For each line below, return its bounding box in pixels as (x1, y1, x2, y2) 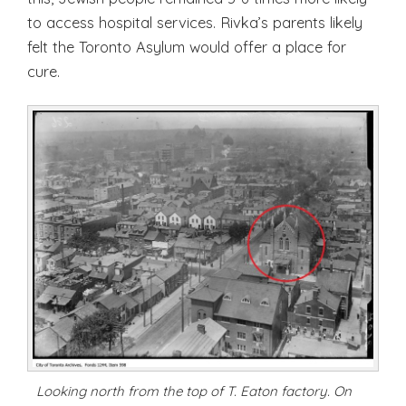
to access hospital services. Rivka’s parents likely (27, 12, 362, 32)
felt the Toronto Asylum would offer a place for (27, 36, 346, 56)
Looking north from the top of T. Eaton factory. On (36, 382, 352, 401)
